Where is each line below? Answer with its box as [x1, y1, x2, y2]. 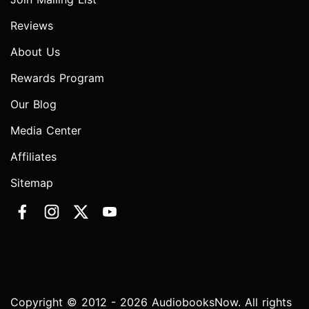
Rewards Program [10, 71, 104, 86]
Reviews [10, 19, 53, 33]
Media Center [10, 123, 81, 138]
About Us [10, 45, 60, 59]
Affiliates [10, 150, 57, 164]
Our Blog [10, 97, 57, 112]
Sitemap [10, 176, 53, 190]
